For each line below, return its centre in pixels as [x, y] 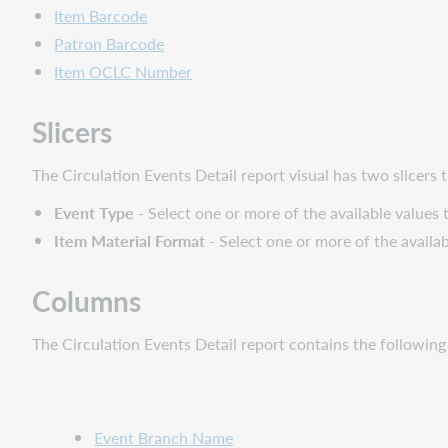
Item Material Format [130, 241]
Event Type [94, 213]
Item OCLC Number [123, 72]
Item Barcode [101, 16]
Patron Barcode [109, 44]
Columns [86, 301]
